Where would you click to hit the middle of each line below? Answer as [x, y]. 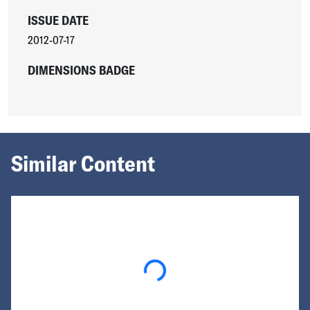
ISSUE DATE [58, 20]
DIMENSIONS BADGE [81, 70]
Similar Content [83, 163]
